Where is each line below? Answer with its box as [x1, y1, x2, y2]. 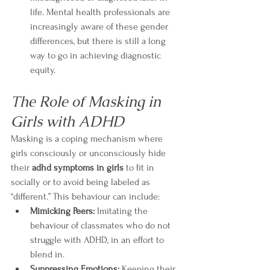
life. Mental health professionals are [30, 7, 172, 17]
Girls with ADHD [11, 112, 124, 131]
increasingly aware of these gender [30, 21, 171, 32]
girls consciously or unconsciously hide [11, 148, 168, 159]
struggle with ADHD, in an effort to [30, 234, 166, 245]
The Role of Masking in [11, 92, 165, 111]
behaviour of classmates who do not [30, 220, 173, 231]
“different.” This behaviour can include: [11, 191, 160, 202]
